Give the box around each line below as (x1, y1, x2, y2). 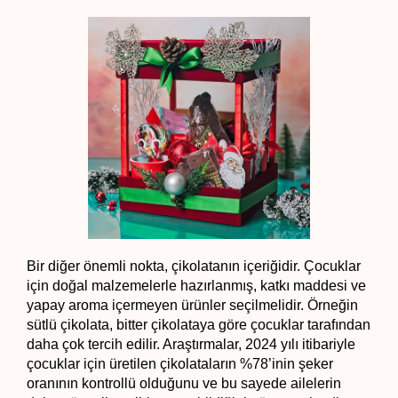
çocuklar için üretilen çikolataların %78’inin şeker (27, 355, 333, 371)
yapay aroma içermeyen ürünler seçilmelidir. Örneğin (27, 297, 358, 313)
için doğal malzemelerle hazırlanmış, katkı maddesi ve (27, 277, 366, 293)
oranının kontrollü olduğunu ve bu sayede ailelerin (27, 375, 341, 391)
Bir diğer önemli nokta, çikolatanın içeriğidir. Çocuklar (27, 258, 361, 274)
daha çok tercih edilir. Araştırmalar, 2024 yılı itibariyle (27, 336, 355, 352)
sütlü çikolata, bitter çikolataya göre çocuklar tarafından (27, 316, 370, 332)
